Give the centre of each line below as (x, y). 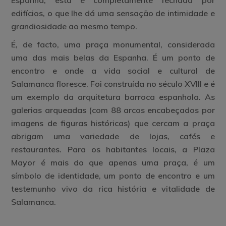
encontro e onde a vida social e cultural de (113, 71)
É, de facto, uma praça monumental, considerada (113, 44)
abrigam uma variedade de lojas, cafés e (113, 136)
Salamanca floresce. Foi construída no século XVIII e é (113, 84)
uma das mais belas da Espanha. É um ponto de (113, 58)
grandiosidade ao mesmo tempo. (74, 26)
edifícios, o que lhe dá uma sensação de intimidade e (113, 13)
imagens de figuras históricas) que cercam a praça (113, 123)
